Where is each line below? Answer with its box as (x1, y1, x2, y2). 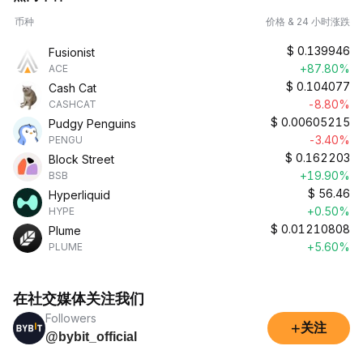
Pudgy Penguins (49, 117, 136, 130)
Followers (45, 311, 96, 325)
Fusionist (49, 45, 95, 59)
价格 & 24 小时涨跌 (266, 15, 350, 28)
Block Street (49, 152, 114, 166)
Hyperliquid (49, 188, 110, 202)
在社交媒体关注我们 (13, 290, 144, 307)
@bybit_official (45, 330, 137, 344)
